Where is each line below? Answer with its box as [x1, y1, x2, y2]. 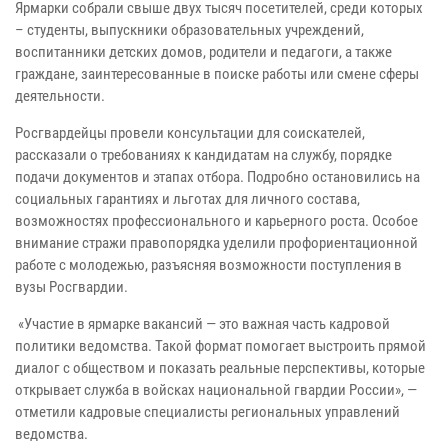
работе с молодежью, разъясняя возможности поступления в [15, 255, 402, 274]
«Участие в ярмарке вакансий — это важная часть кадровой [15, 314, 390, 333]
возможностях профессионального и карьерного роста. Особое [15, 211, 418, 230]
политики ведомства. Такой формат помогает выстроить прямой [15, 336, 426, 355]
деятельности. [15, 86, 105, 105]
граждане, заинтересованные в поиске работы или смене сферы [15, 64, 419, 83]
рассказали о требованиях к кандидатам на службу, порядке [15, 145, 392, 164]
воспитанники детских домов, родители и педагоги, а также [15, 42, 392, 61]
